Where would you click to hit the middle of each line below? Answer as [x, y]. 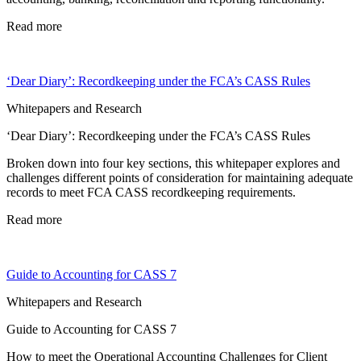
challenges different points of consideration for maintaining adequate [180, 178]
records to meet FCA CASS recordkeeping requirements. [151, 193]
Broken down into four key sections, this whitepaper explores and [173, 164]
